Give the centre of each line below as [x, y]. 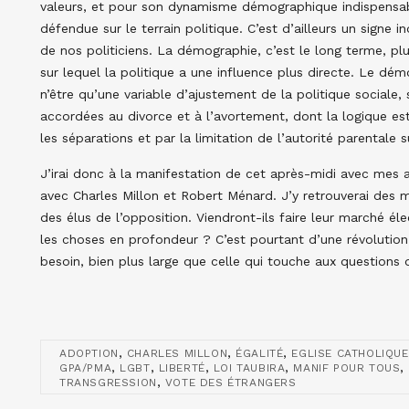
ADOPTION [89, 353]
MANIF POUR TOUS [347, 367]
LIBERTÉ [182, 367]
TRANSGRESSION [108, 382]
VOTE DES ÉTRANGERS [231, 382]
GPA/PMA [86, 367]
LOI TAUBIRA [249, 367]
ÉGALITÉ [260, 353]
